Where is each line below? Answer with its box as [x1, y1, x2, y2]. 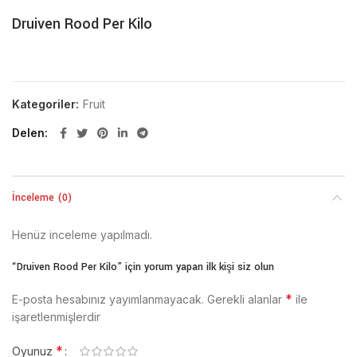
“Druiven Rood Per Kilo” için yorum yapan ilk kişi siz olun [12, 260, 274, 275]
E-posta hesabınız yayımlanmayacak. [12, 292, 204, 307]
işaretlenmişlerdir [12, 310, 100, 324]
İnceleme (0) [12, 190, 72, 206]
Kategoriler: [12, 97, 82, 112]
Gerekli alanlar [204, 292, 285, 307]
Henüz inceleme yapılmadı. [12, 228, 152, 242]
